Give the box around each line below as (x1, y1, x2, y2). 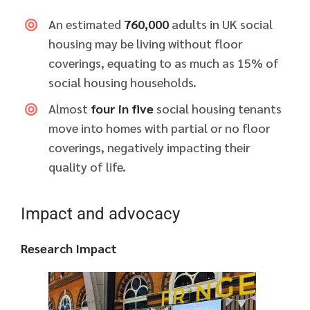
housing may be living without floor (48, 35, 242, 52)
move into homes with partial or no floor (48, 120, 270, 136)
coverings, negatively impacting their (48, 139, 250, 156)
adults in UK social (169, 16, 273, 33)
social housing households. (48, 74, 197, 91)
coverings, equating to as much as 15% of (48, 55, 279, 71)
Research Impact (21, 240, 117, 257)
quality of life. (48, 158, 126, 175)
